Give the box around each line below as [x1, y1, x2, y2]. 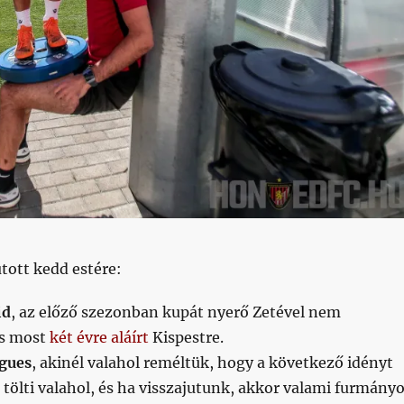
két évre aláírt [49, 327, 149, 346]
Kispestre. [148, 327, 224, 346]
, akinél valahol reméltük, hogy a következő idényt [31, 353, 393, 372]
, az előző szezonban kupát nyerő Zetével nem [10, 302, 341, 321]
